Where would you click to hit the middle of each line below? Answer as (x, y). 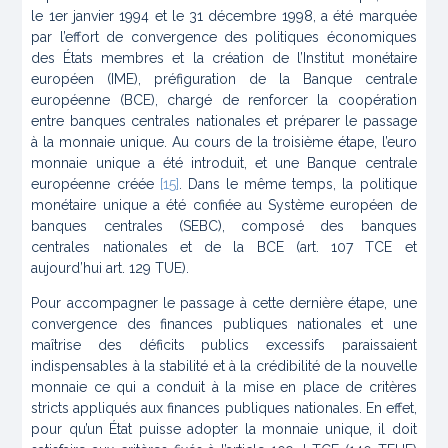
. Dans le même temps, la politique (297, 184)
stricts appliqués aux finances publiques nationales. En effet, (224, 408)
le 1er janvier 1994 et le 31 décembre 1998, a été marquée (224, 16)
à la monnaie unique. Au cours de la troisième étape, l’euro (224, 142)
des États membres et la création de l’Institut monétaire (224, 58)
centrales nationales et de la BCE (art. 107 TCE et (224, 247)
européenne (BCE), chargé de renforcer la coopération (224, 100)
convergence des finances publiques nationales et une (224, 324)
